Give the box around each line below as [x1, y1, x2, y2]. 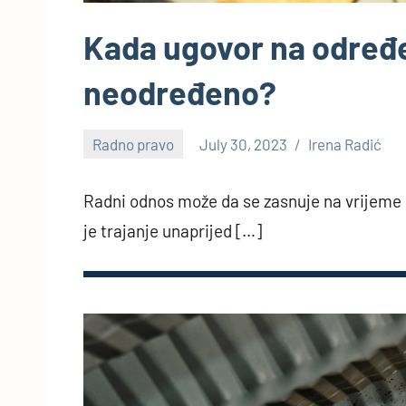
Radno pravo [92, 134, 175, 153]
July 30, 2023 [199, 134, 288, 153]
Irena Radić [308, 134, 382, 153]
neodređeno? [83, 72, 276, 111]
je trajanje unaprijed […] [83, 220, 262, 242]
